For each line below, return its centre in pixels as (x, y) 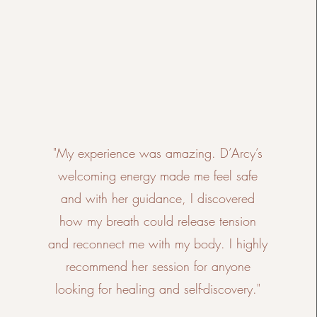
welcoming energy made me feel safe (158, 175)
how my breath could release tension (158, 221)
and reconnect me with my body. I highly (158, 243)
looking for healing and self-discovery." (158, 289)
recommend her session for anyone (158, 266)
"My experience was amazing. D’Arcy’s (158, 153)
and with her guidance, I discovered (158, 198)
